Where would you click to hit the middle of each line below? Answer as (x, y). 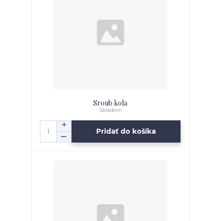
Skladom (110, 110)
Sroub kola (110, 103)
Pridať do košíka (126, 131)
